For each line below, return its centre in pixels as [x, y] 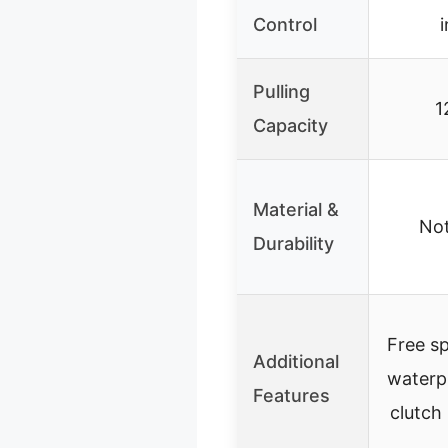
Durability [293, 243]
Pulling [281, 91]
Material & [296, 209]
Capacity [290, 125]
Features [291, 395]
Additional [296, 361]
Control [285, 24]
